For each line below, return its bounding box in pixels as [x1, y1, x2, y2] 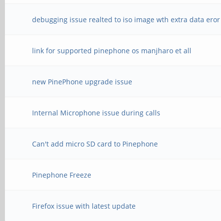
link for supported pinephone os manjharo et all [32, 46, 192, 55]
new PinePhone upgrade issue [32, 77, 133, 86]
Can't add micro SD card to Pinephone [32, 139, 158, 148]
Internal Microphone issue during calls [32, 108, 161, 117]
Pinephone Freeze [32, 170, 92, 180]
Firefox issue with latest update [32, 201, 136, 211]
